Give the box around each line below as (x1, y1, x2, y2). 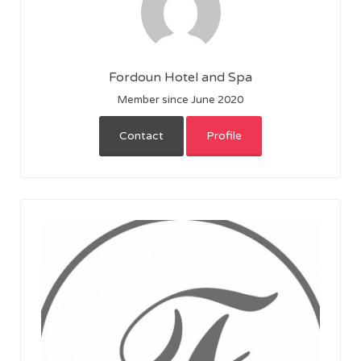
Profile (206, 128, 242, 143)
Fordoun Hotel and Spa (109, 68, 252, 85)
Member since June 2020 (118, 93, 243, 106)
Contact (119, 128, 164, 143)
